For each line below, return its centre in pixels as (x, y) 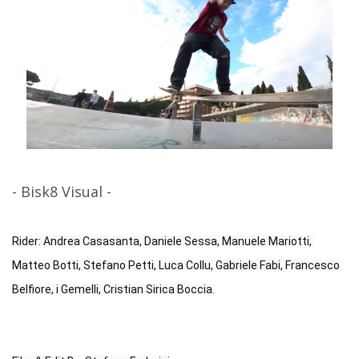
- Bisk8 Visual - (62, 192)
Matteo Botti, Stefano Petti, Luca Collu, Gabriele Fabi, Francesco (176, 265)
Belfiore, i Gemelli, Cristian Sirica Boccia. (113, 289)
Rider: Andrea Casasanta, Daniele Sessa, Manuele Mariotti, (162, 241)
